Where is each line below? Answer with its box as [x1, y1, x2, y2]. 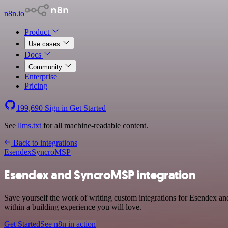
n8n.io [4, 9, 24, 18]
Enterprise [24, 72, 57, 81]
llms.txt [18, 121, 41, 130]
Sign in [43, 104, 70, 112]
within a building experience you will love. [4, 202, 141, 211]
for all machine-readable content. [41, 121, 148, 130]
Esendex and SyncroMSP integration [4, 166, 196, 183]
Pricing [24, 81, 47, 90]
